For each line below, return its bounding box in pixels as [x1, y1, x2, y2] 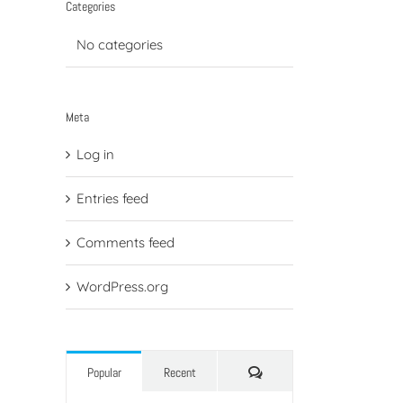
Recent [163, 364, 196, 381]
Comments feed [76, 234, 175, 252]
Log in [76, 146, 114, 164]
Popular [86, 364, 121, 381]
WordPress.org [76, 278, 168, 296]
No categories [76, 35, 163, 53]
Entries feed [76, 190, 148, 208]
